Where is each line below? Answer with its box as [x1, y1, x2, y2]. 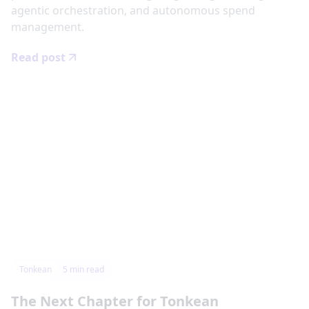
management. [11, 19, 84, 34]
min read [68, 263, 104, 275]
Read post [11, 49, 66, 65]
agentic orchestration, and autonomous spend [11, 2, 255, 18]
